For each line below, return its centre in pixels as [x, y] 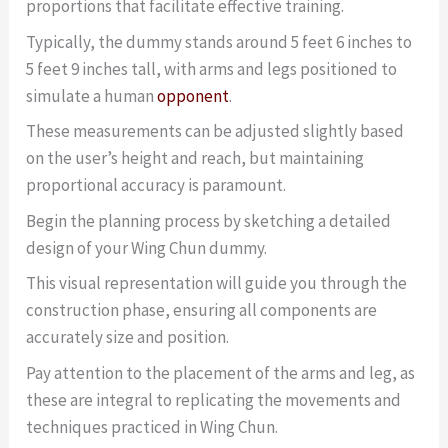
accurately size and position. [128, 337]
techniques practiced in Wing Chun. [152, 426]
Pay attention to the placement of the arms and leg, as [221, 372]
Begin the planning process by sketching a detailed [209, 220]
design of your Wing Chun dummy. [147, 247]
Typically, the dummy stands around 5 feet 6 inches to [219, 41]
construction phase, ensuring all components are [202, 310]
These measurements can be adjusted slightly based [215, 131]
